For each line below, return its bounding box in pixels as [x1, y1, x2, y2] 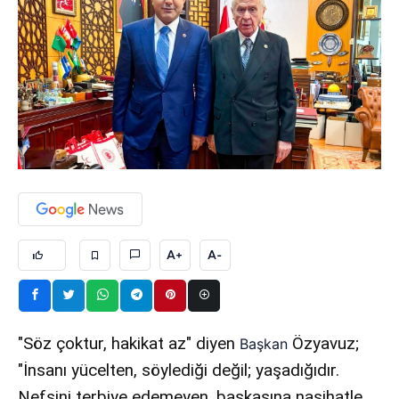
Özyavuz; [288, 332, 360, 354]
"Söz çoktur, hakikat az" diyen [18, 332, 240, 354]
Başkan [240, 334, 289, 353]
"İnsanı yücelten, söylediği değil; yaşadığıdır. [18, 359, 340, 380]
